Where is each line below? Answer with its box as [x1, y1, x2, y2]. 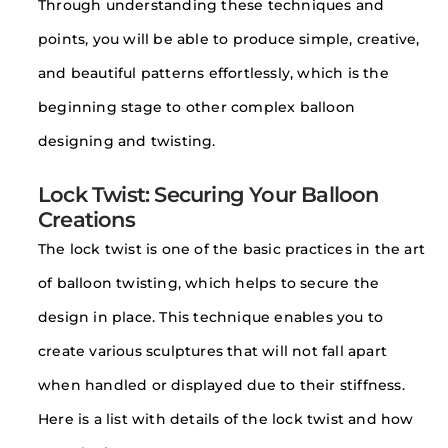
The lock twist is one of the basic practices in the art [38, 241, 426, 258]
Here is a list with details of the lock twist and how [38, 411, 414, 428]
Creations [38, 207, 135, 233]
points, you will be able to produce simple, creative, [38, 31, 420, 48]
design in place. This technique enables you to [38, 309, 384, 326]
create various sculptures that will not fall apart [38, 343, 388, 360]
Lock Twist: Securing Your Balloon [38, 182, 379, 208]
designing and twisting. [38, 133, 216, 150]
